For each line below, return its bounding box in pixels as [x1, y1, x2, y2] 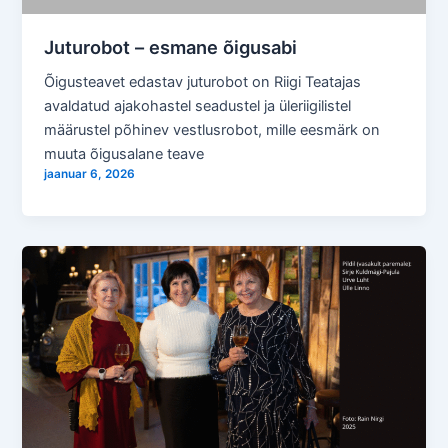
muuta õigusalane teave [44, 144, 205, 163]
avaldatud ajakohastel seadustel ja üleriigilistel [44, 96, 352, 115]
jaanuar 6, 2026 [44, 166, 136, 181]
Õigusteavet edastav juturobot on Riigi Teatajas [44, 72, 362, 91]
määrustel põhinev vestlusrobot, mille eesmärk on [44, 120, 381, 139]
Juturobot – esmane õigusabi [44, 35, 298, 58]
